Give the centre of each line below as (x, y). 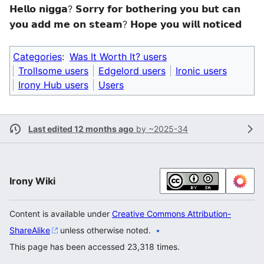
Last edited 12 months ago (81, 129)
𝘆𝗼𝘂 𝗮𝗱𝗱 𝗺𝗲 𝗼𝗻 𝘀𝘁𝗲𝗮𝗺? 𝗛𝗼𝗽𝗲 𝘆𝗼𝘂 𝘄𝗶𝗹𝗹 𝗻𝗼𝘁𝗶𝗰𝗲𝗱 (126, 24)
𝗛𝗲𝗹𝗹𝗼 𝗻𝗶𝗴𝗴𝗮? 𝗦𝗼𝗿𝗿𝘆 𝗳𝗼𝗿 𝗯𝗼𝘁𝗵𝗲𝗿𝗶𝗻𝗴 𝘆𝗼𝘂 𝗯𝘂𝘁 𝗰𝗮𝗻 (125, 9)
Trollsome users (53, 71)
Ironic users (201, 71)
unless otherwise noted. (104, 230)
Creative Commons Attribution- (171, 214)
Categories (37, 57)
